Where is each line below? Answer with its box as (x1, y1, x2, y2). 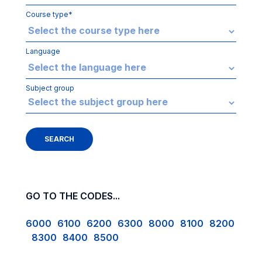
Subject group (26, 84, 74, 92)
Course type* (26, 10, 73, 19)
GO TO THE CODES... (26, 190, 120, 202)
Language (26, 47, 60, 56)
